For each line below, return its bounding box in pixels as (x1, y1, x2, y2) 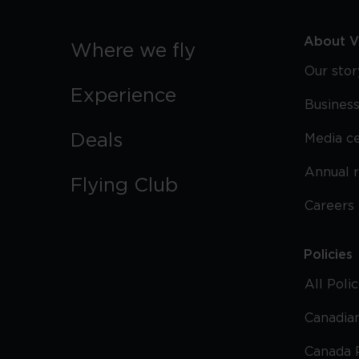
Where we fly (71, 42, 196, 61)
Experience (71, 87, 176, 106)
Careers (304, 200, 354, 212)
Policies (303, 248, 353, 261)
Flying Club (71, 176, 178, 196)
